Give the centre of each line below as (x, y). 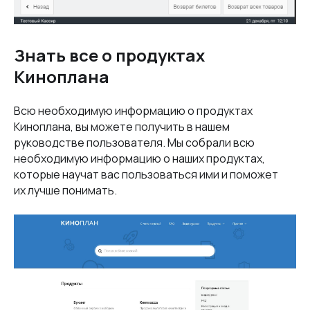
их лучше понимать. (65, 191)
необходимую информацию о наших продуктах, (139, 159)
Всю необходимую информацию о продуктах (133, 111)
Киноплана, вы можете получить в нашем (122, 127)
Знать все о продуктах (109, 55)
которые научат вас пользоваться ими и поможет (146, 175)
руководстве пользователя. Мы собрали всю (134, 143)
